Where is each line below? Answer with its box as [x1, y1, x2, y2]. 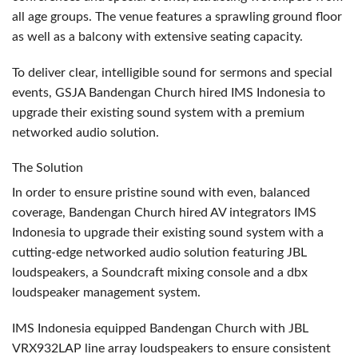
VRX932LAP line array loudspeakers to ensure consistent [12, 341, 331, 355]
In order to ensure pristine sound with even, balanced [12, 185, 310, 199]
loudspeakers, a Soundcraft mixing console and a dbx [12, 265, 308, 279]
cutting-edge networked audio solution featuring [12, 245, 287, 259]
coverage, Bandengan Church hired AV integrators [12, 205, 294, 219]
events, [12, 86, 55, 99]
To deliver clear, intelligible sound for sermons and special [12, 66, 332, 79]
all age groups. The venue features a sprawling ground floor [12, 10, 342, 23]
